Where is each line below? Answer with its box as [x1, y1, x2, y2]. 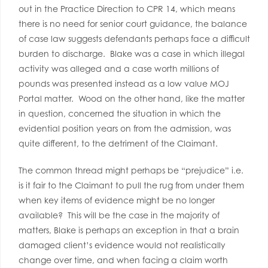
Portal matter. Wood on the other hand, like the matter [19, 93, 245, 103]
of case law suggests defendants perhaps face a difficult [19, 33, 250, 44]
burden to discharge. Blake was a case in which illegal [19, 48, 245, 59]
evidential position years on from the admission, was [19, 123, 231, 133]
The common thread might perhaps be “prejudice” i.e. [19, 165, 243, 175]
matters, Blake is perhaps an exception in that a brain [19, 225, 239, 235]
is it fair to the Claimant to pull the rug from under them [19, 180, 244, 190]
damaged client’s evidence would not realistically [19, 240, 226, 250]
